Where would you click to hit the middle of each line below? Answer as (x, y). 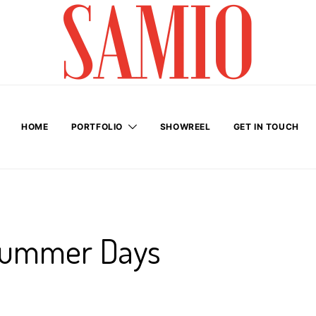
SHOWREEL (185, 127)
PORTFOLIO (97, 127)
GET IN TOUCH (266, 127)
